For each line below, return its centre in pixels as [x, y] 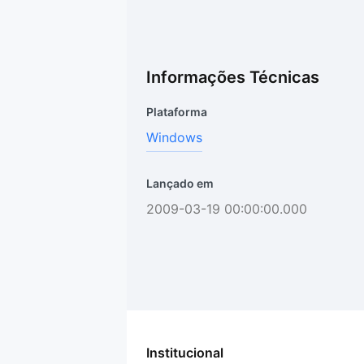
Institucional [185, 353]
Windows [174, 137]
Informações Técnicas [233, 77]
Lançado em [180, 183]
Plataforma [177, 112]
